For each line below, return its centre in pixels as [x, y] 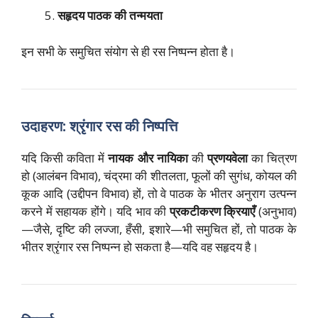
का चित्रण [272, 158]
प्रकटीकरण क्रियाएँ [212, 211]
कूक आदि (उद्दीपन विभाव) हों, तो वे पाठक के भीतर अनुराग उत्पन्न [159, 193]
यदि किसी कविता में [65, 158]
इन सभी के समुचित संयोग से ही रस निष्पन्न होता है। [128, 51]
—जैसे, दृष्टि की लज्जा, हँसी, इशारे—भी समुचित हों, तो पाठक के [159, 229]
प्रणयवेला [227, 158]
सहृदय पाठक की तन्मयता [110, 16]
